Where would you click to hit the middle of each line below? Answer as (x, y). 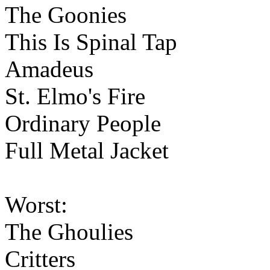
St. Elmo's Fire (75, 96)
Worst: (36, 204)
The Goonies (66, 14)
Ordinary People (83, 123)
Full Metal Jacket (87, 150)
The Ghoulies (69, 231)
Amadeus (49, 69)
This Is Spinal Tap (91, 42)
